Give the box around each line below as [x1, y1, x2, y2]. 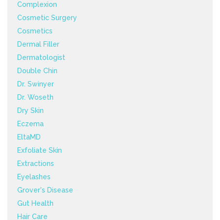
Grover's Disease [17, 186, 73, 194]
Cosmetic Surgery [17, 14, 77, 22]
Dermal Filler [17, 40, 59, 48]
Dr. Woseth [17, 93, 54, 101]
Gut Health [17, 199, 54, 207]
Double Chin [17, 67, 57, 75]
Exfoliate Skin [17, 146, 62, 154]
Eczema [17, 120, 44, 128]
